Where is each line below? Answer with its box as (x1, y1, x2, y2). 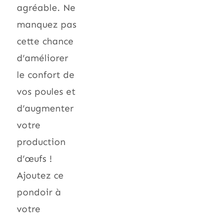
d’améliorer (17, 52, 68, 64)
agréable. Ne (17, 1, 75, 13)
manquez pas (17, 18, 76, 30)
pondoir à (17, 186, 61, 198)
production (17, 136, 66, 147)
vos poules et (17, 85, 75, 97)
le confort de (17, 69, 74, 80)
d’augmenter (17, 102, 74, 114)
